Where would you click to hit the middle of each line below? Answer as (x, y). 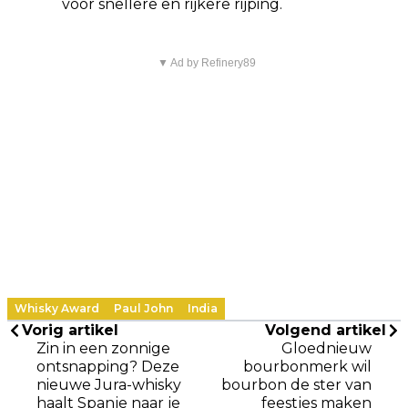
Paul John (143, 308)
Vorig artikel (70, 330)
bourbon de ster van (296, 384)
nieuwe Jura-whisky (109, 384)
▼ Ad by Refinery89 (206, 62)
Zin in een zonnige (103, 348)
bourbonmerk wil (307, 366)
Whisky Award (57, 308)
